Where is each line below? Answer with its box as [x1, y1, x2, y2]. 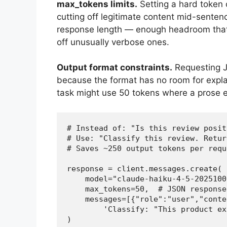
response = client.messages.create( [67, 164, 222, 173]
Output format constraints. [57, 62, 172, 73]
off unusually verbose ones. [57, 36, 169, 47]
